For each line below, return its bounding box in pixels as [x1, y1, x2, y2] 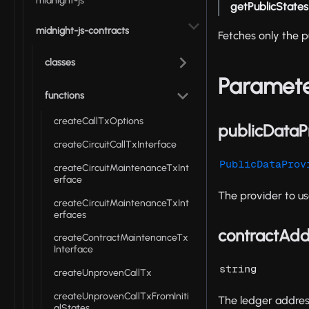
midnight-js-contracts [36, 24, 129, 37]
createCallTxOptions [54, 115, 143, 128]
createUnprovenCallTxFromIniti [54, 290, 189, 302]
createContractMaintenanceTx [54, 232, 188, 244]
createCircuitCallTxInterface [54, 138, 177, 150]
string [219, 263, 257, 275]
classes [45, 57, 75, 69]
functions [45, 90, 84, 102]
